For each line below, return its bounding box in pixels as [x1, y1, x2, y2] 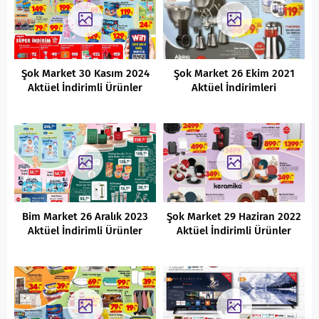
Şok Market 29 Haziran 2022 [167, 210, 301, 224]
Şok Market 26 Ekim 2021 [173, 66, 295, 80]
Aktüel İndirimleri [192, 80, 276, 94]
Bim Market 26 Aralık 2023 [22, 210, 148, 224]
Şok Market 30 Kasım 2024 [21, 66, 150, 80]
